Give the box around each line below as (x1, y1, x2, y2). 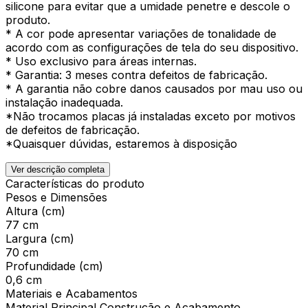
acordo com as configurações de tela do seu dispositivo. (5, 40, 298, 54)
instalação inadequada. (5, 95, 123, 109)
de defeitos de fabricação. (5, 122, 140, 137)
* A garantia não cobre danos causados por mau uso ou (5, 81, 302, 96)
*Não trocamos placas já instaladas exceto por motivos (5, 109, 296, 123)
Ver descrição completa (11, 164, 104, 175)
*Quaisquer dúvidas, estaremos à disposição (5, 136, 237, 151)
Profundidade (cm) (5, 258, 103, 273)
